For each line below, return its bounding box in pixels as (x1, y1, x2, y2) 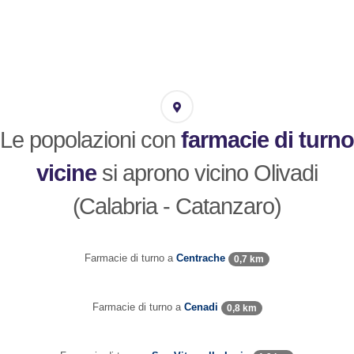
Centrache (176, 252, 225, 265)
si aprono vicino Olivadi (102, 160, 318, 186)
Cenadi (183, 301, 218, 314)
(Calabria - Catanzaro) (72, 194, 282, 220)
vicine (36, 160, 102, 186)
